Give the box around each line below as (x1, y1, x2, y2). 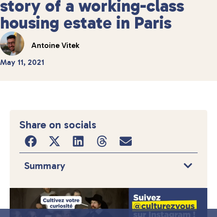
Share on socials (19, 118, 96, 132)
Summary (24, 160, 65, 172)
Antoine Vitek (31, 41, 79, 50)
